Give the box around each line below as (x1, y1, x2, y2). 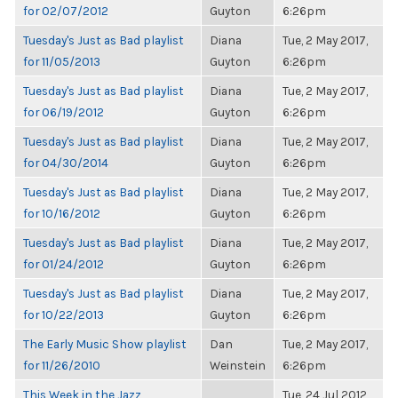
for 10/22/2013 (23, 307, 104, 322)
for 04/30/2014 (23, 155, 108, 170)
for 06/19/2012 (23, 105, 104, 119)
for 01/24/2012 (23, 257, 104, 271)
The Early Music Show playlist (23, 337, 187, 351)
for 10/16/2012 (23, 206, 100, 220)
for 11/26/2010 (23, 358, 100, 372)
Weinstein (210, 358, 266, 372)
